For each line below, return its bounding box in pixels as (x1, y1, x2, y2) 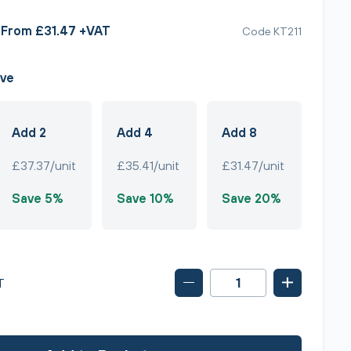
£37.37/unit (11, 158, 76, 172)
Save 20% (222, 191, 282, 205)
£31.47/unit (222, 158, 285, 172)
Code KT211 (242, 24, 302, 38)
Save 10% (117, 191, 174, 205)
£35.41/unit (117, 158, 179, 172)
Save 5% (11, 191, 63, 205)
